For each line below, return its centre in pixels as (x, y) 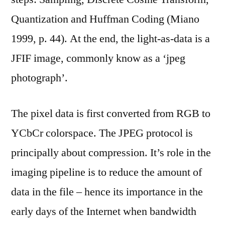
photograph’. (39, 78)
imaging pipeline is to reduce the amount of (106, 172)
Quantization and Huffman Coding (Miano (105, 19)
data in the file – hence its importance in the (107, 192)
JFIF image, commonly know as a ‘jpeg (98, 58)
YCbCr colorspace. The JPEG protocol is (102, 133)
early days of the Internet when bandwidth (104, 211)
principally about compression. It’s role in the (111, 153)
